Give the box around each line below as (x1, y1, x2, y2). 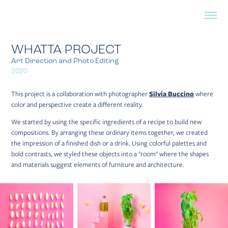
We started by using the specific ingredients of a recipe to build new (11, 117, 202, 127)
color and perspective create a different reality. (11, 100, 144, 109)
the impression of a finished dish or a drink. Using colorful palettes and (11, 138, 207, 148)
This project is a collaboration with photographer (11, 89, 150, 99)
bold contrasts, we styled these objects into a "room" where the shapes (11, 149, 209, 159)
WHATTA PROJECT (11, 42, 122, 57)
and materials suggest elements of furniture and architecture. (11, 160, 185, 169)
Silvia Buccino (149, 89, 194, 99)
